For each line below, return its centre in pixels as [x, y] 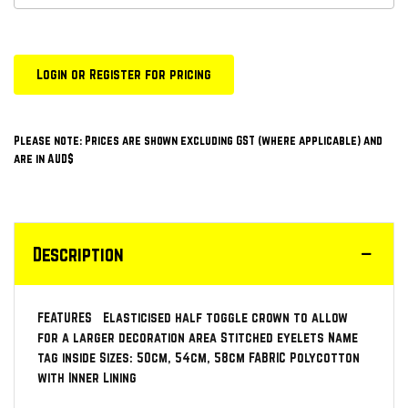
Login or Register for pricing [124, 75]
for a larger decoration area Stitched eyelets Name [198, 338]
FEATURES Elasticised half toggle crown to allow [193, 318]
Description [78, 255]
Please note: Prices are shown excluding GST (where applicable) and [198, 141]
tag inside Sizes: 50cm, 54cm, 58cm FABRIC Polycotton [199, 358]
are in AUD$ [44, 159]
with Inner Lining [87, 378]
